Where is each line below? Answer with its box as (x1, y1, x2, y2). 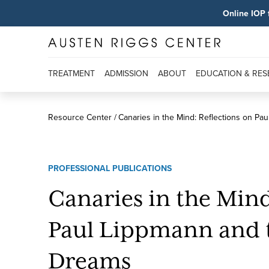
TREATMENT (48, 67, 95, 80)
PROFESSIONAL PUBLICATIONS (48, 162, 172, 175)
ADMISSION (104, 67, 148, 80)
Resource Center (48, 110, 112, 124)
